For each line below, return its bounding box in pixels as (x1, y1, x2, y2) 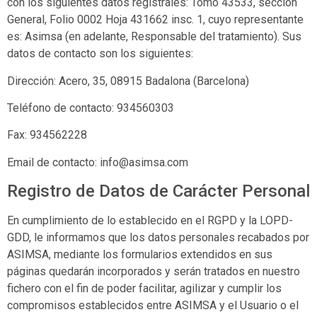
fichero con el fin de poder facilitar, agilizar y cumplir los (7, 282, 282, 296)
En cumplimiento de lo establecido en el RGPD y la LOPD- (7, 214, 293, 228)
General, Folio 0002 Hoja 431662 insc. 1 (7, 13, 203, 27)
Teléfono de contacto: (7, 100, 117, 115)
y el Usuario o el (217, 299, 299, 313)
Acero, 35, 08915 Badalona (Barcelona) (59, 74, 249, 88)
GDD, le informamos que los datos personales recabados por (7, 231, 309, 245)
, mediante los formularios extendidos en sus (49, 248, 272, 262)
